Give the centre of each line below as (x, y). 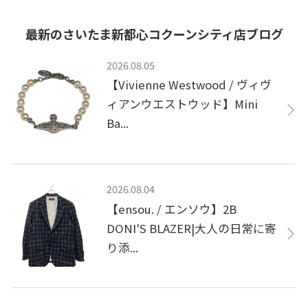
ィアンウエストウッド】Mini (183, 104)
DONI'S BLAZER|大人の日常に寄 (192, 228)
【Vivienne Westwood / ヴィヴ (189, 85)
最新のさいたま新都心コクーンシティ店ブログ (154, 34)
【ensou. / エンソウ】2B (172, 209)
